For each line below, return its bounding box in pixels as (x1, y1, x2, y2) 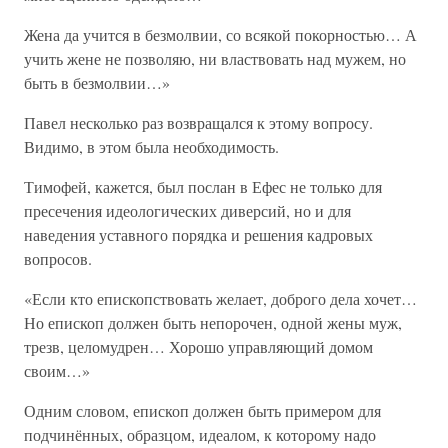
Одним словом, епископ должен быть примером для (24, 400, 381, 421)
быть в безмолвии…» (24, 72, 170, 93)
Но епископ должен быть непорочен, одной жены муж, (24, 312, 402, 333)
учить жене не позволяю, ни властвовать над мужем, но (24, 48, 406, 69)
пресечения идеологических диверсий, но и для (24, 200, 351, 221)
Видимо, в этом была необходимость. (24, 136, 279, 157)
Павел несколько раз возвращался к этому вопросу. (24, 112, 373, 133)
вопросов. (24, 248, 92, 269)
